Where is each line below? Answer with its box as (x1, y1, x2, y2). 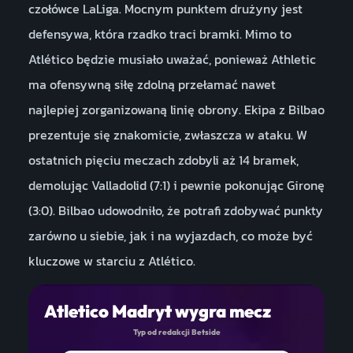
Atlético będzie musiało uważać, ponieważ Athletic (28, 49, 316, 69)
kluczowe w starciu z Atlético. (28, 251, 195, 270)
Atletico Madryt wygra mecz (43, 300, 271, 323)
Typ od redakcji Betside (132, 327, 221, 338)
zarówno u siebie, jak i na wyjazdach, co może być (28, 225, 313, 245)
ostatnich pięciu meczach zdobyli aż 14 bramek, (28, 150, 299, 169)
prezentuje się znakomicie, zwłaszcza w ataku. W (28, 124, 307, 144)
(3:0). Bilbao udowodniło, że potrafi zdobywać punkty (28, 200, 323, 220)
